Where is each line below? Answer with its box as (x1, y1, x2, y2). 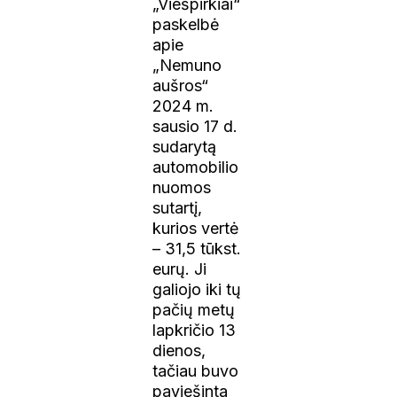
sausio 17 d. (152, 116, 238, 136)
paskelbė (152, 14, 221, 34)
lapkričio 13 (152, 320, 237, 339)
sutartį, (152, 198, 203, 217)
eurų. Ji (152, 259, 207, 278)
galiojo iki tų (152, 279, 242, 299)
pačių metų (152, 300, 236, 319)
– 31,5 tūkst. (152, 238, 242, 258)
